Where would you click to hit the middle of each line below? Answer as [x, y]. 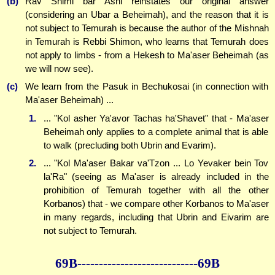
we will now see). [59, 68]
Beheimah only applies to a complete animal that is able [156, 131]
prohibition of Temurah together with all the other [156, 190]
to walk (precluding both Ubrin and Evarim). [130, 145]
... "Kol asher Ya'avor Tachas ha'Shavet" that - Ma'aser [156, 118]
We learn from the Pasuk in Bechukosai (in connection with [147, 87]
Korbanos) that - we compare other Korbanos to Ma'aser [156, 204]
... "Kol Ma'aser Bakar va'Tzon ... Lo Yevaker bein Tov [156, 163]
